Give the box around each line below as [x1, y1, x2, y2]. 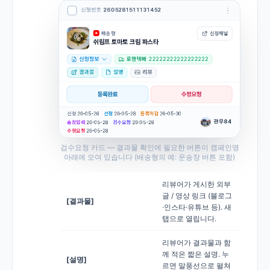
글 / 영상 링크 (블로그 [162, 190, 232, 200]
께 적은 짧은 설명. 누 [162, 249, 229, 259]
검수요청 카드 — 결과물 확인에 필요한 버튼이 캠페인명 [60, 142, 239, 152]
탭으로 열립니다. [162, 213, 216, 223]
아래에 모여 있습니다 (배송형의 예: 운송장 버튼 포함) [64, 152, 235, 162]
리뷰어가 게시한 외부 [162, 179, 231, 189]
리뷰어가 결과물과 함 [162, 237, 231, 247]
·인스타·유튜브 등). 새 [162, 202, 231, 212]
